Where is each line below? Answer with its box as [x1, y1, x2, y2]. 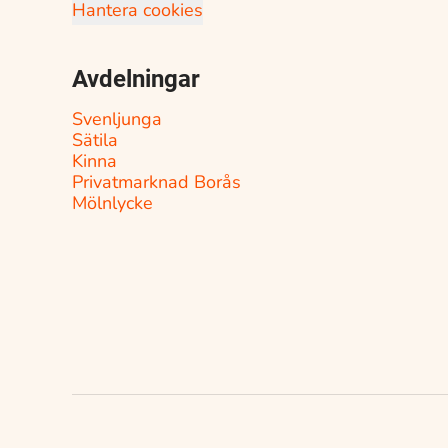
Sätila [72, 128, 118, 152]
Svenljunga [72, 107, 162, 131]
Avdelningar [72, 65, 200, 93]
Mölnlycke [72, 191, 153, 215]
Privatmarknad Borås [72, 170, 241, 194]
